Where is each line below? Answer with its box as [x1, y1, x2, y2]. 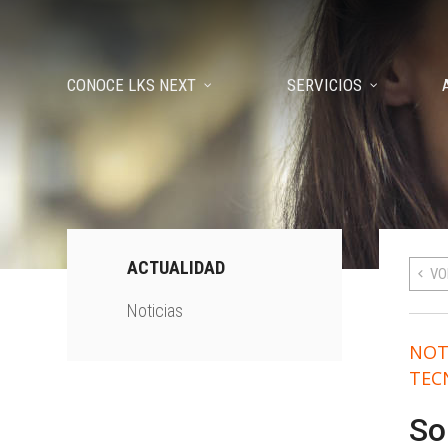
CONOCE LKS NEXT [67, 74, 197, 95]
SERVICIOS [287, 74, 363, 95]
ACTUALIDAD [127, 257, 226, 278]
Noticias [127, 300, 184, 322]
